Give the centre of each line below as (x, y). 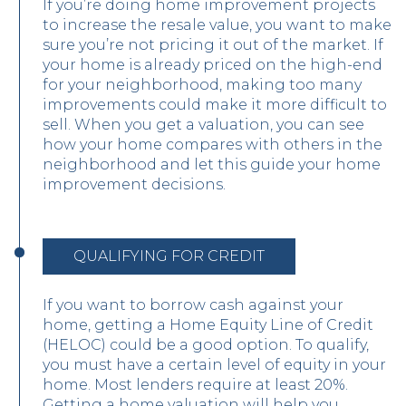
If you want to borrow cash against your (193, 304)
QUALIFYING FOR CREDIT (169, 256)
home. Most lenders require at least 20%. (195, 384)
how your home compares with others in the (213, 144)
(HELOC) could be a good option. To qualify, (206, 344)
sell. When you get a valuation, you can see (203, 124)
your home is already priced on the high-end (213, 64)
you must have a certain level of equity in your (214, 364)
